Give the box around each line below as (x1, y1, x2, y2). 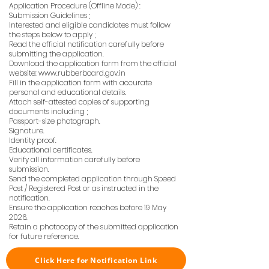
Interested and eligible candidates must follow (9, 20, 171, 30)
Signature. (9, 125, 44, 136)
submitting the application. (9, 49, 104, 59)
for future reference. (9, 231, 79, 241)
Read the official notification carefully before (9, 39, 164, 49)
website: (9, 68, 38, 78)
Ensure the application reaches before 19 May (9, 202, 166, 213)
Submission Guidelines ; (9, 10, 90, 20)
